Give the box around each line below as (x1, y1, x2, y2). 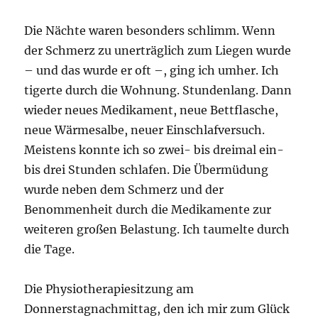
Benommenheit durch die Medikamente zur (24, 202, 272, 217)
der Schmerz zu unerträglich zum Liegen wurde (24, 43, 292, 58)
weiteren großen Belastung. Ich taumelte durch (24, 222, 290, 237)
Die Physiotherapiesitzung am (24, 282, 194, 297)
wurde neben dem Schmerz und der (24, 182, 224, 197)
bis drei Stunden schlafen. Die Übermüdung (24, 163, 269, 177)
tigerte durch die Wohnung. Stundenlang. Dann (24, 83, 292, 98)
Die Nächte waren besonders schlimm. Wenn (24, 23, 276, 38)
